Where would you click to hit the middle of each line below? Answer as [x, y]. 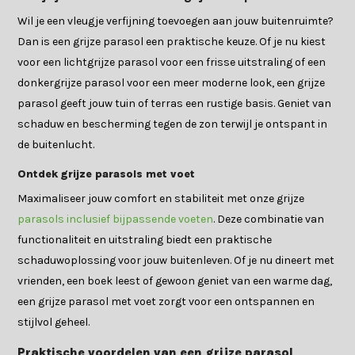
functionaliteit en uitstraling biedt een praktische [145, 240]
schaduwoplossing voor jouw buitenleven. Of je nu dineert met [176, 261]
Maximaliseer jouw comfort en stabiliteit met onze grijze [161, 199]
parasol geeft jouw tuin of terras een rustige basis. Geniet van [175, 104]
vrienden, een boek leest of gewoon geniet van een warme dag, [175, 281]
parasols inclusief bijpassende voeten [116, 219]
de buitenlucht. [56, 145]
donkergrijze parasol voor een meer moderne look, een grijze [172, 83]
